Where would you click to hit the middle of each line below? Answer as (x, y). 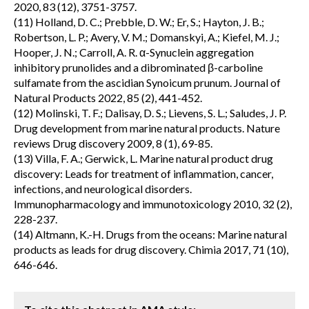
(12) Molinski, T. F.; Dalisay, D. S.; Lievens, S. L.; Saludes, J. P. (150, 113)
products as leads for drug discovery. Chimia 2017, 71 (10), (151, 249)
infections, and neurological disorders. (103, 189)
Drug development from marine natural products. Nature (147, 128)
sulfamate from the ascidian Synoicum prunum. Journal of (147, 82)
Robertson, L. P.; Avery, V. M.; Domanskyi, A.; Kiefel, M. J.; (147, 37)
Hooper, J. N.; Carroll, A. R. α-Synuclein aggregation (134, 52)
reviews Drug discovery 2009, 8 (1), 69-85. (113, 143)
